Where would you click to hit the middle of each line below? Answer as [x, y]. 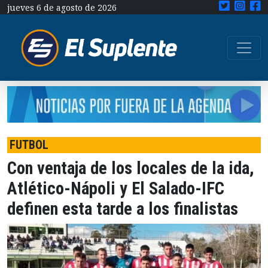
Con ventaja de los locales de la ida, [133, 168]
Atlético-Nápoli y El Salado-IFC [116, 189]
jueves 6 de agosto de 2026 [62, 7]
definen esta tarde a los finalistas [123, 209]
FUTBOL [29, 145]
